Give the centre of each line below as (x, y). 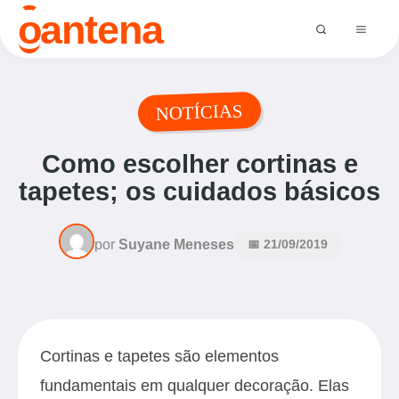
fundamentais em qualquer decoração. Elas (195, 385)
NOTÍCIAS (199, 112)
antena (102, 29)
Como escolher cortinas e (199, 164)
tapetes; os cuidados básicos (199, 191)
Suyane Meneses (176, 244)
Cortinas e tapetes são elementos (159, 356)
